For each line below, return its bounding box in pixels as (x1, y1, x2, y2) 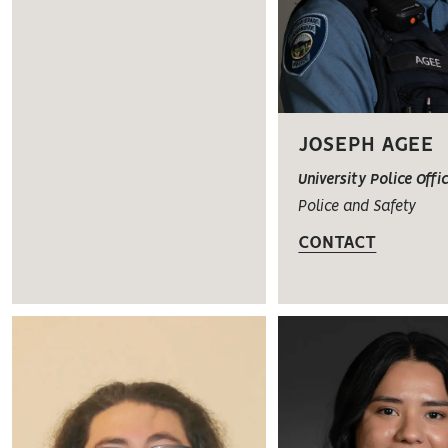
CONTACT (298, 235, 377, 252)
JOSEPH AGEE (298, 136, 435, 156)
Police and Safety (298, 200, 417, 215)
